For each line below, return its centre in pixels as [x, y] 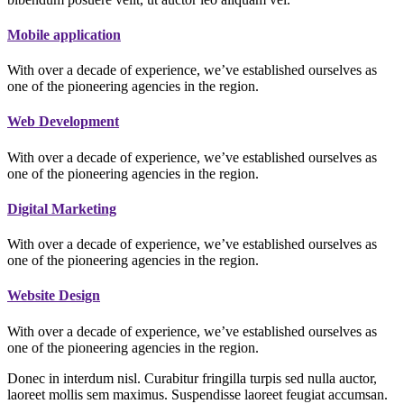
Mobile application [64, 34]
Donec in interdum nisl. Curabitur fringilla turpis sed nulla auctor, [192, 378]
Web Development [63, 122]
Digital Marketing [62, 208]
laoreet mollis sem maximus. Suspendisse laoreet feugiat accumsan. [197, 394]
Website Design [54, 296]
